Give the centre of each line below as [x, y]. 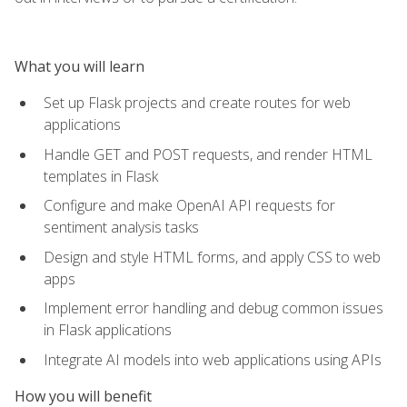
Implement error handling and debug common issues [213, 308]
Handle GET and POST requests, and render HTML [208, 154]
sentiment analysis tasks [121, 228]
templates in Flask [101, 176]
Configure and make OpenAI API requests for [189, 206]
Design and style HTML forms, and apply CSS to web [212, 257]
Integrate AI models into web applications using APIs [213, 359]
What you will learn [79, 66]
